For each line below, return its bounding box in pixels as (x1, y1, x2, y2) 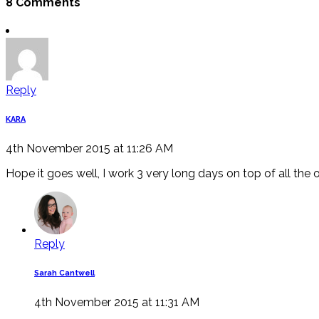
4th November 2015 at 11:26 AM (6, 142, 173, 156)
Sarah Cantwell (34, 268, 95, 278)
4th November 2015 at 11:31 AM (34, 296, 199, 309)
